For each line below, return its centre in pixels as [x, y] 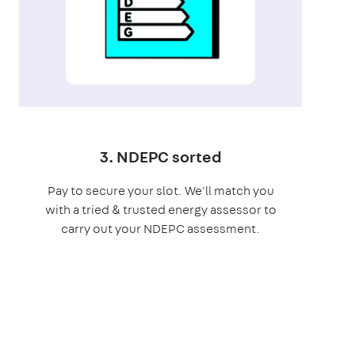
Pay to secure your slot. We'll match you [160, 190]
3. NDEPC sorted [160, 156]
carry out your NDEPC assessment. [161, 228]
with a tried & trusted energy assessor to [160, 209]
